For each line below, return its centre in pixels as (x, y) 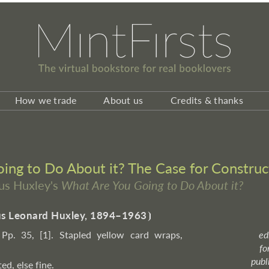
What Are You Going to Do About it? (152, 185)
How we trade (46, 100)
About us (123, 100)
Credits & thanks (207, 100)
